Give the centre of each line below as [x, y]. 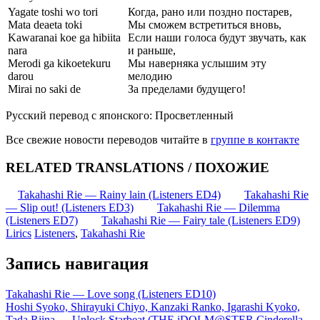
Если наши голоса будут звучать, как [217, 37]
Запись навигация [77, 264]
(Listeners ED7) [42, 221]
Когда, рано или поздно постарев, [210, 11]
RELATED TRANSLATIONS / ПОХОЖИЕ [137, 167]
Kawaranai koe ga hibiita [64, 37]
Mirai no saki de [44, 89]
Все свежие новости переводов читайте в [108, 139]
